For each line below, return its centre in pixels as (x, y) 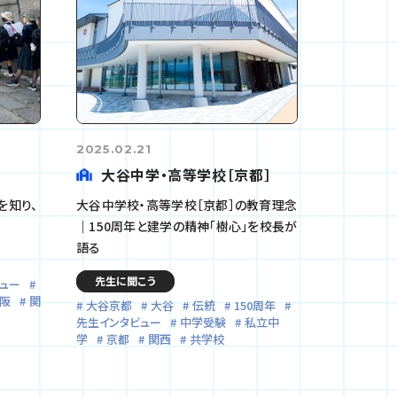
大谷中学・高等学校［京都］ (187, 174)
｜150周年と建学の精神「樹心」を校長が (187, 226)
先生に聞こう (125, 280)
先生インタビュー (119, 322)
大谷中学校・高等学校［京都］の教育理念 (187, 204)
